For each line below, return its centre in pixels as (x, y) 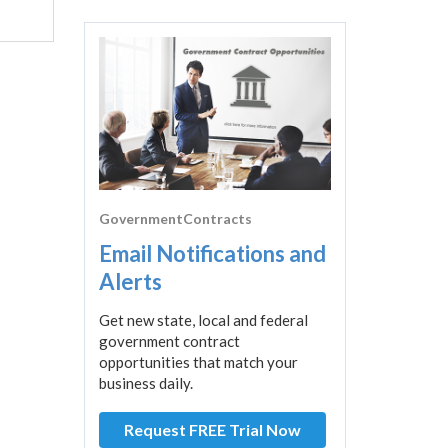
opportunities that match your (198, 362)
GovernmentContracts (175, 219)
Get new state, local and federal (203, 320)
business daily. (145, 383)
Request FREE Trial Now (212, 430)
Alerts (130, 282)
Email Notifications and (212, 254)
